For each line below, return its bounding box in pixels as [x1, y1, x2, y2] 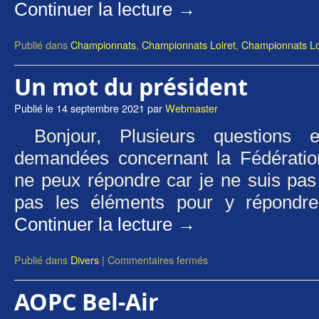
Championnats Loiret [142, 37, 236, 52]
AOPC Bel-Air [14, 286, 159, 317]
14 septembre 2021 [56, 100, 145, 115]
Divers [70, 252, 99, 267]
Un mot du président [14, 71, 248, 102]
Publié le [14, 100, 53, 115]
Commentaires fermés [108, 252, 208, 267]
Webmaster [165, 100, 218, 115]
